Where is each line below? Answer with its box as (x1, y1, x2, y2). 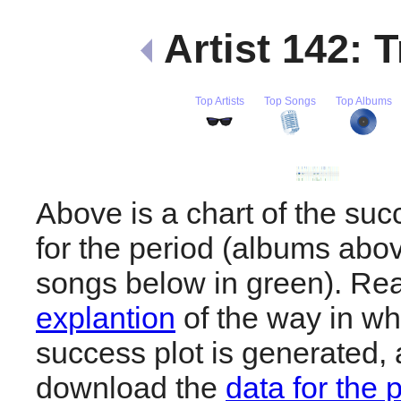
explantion (36, 300, 175, 335)
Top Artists (194, 95, 244, 107)
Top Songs (263, 95, 316, 107)
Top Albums (335, 95, 392, 107)
